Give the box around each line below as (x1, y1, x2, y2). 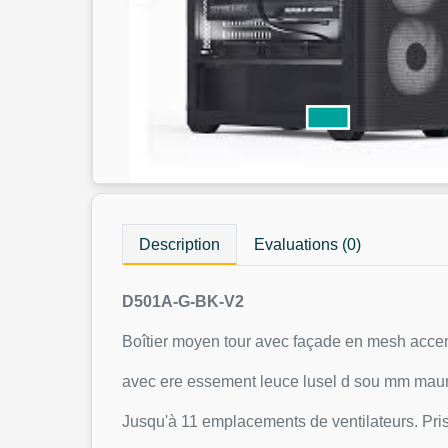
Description (139, 236, 221, 253)
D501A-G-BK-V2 (122, 293, 245, 310)
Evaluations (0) (254, 236, 362, 253)
